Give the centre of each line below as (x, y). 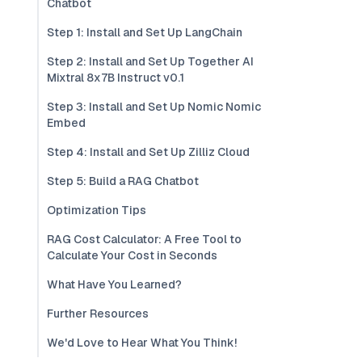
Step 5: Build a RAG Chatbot (123, 181)
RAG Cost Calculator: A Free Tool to (144, 239)
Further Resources (98, 314)
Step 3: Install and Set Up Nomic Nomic (154, 107)
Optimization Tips (97, 210)
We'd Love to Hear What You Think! (142, 343)
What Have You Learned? (114, 284)
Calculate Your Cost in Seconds (132, 255)
